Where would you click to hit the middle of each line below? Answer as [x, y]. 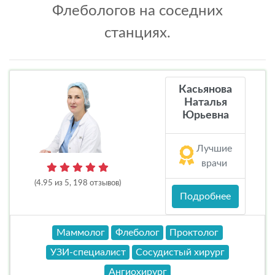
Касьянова [205, 90]
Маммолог [80, 233]
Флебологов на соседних [137, 11]
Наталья [205, 103]
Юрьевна [205, 115]
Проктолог [194, 233]
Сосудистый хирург [180, 252]
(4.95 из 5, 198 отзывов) [78, 183]
